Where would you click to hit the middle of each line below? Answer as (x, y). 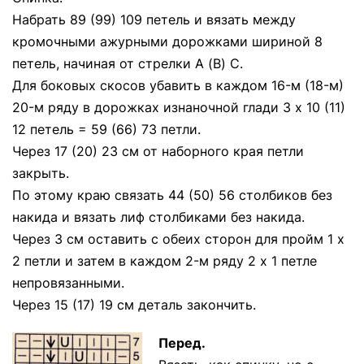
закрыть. (41, 173)
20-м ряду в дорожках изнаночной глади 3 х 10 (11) (179, 107)
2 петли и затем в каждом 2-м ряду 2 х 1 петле (165, 261)
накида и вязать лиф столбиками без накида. (158, 217)
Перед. (182, 343)
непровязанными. (68, 283)
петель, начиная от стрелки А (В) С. (128, 63)
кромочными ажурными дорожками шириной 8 (167, 41)
